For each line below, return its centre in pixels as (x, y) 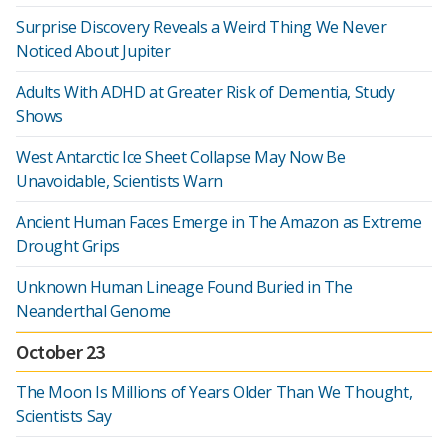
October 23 (60, 351)
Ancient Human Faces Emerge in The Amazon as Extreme (219, 222)
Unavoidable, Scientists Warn (119, 181)
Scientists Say (64, 416)
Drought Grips (68, 246)
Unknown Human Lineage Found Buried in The (184, 287)
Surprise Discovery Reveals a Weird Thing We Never (201, 27)
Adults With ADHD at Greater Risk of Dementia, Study (205, 92)
